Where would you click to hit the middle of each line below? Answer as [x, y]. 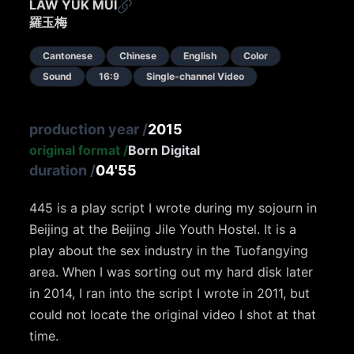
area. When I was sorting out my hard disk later [171, 271]
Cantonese [68, 55]
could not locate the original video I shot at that [173, 314]
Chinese [138, 55]
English [200, 55]
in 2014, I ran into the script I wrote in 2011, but [170, 293]
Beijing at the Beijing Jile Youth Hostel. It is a [163, 229]
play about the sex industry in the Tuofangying [169, 250]
